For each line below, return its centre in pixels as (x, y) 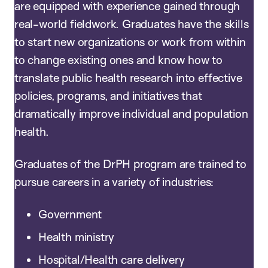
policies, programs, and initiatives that (108, 95)
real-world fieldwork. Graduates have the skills (132, 24)
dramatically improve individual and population (131, 113)
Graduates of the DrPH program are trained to (130, 164)
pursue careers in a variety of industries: (115, 182)
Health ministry (78, 237)
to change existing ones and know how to (118, 60)
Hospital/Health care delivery (113, 259)
